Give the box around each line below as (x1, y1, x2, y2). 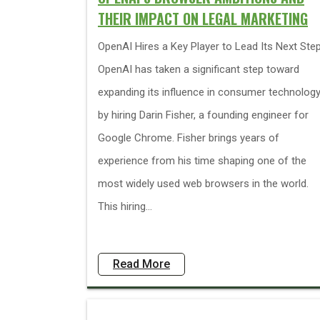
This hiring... (98, 200, 152, 213)
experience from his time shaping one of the (98, 154, 306, 167)
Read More (113, 257, 170, 271)
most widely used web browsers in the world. (98, 177, 309, 190)
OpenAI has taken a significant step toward (98, 63, 299, 76)
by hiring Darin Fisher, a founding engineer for (98, 109, 309, 121)
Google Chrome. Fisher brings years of (98, 131, 279, 144)
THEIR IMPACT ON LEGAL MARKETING (98, 8, 308, 29)
